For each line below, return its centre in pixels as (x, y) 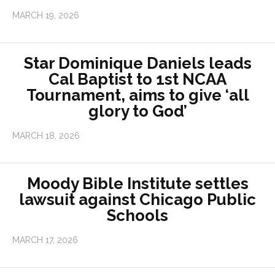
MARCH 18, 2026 (46, 136)
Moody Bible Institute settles (137, 184)
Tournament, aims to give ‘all (137, 95)
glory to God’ (137, 111)
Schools (137, 216)
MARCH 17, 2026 (45, 240)
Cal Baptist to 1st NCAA (137, 79)
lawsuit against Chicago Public (137, 200)
